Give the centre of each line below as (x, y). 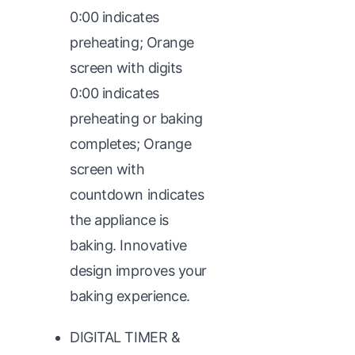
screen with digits (126, 67)
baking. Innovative (128, 245)
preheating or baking (137, 118)
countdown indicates (137, 194)
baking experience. (130, 296)
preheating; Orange (132, 42)
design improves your (139, 270)
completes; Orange (131, 143)
